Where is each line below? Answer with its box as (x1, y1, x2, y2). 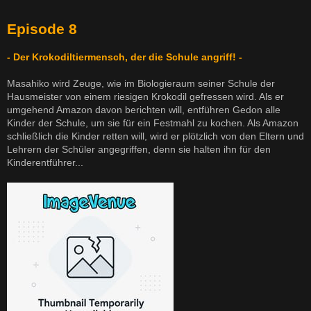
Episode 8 (7, 21, 77, 37)
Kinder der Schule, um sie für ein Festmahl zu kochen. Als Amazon (7, 117, 299, 129)
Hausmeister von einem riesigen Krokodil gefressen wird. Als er (7, 91, 284, 103)
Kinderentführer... (7, 157, 83, 169)
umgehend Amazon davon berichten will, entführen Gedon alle (7, 104, 280, 116)
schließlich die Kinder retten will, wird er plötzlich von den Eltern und (7, 131, 304, 142)
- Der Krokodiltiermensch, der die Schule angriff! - (7, 51, 242, 63)
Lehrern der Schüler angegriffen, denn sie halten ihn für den (7, 144, 271, 155)
